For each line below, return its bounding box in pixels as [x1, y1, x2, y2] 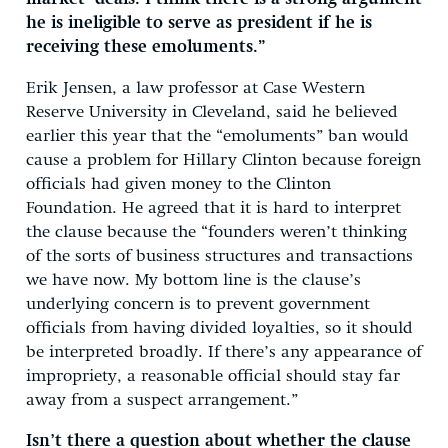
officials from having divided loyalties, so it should [26, 319, 413, 337]
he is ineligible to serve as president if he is [26, 14, 372, 32]
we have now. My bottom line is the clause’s [26, 271, 361, 289]
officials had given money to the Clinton [26, 175, 331, 193]
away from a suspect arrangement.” [26, 391, 298, 409]
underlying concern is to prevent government [26, 295, 370, 313]
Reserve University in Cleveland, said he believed [26, 103, 398, 121]
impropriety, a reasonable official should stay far [26, 367, 400, 385]
